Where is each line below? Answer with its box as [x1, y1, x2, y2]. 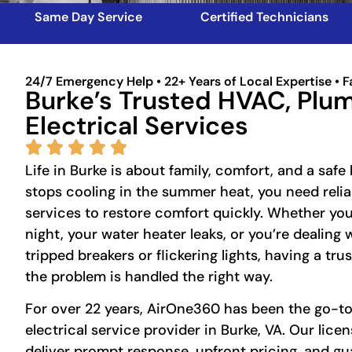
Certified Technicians [200, 9, 328, 25]
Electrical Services [25, 109, 248, 142]
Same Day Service [34, 9, 142, 25]
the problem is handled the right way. [25, 267, 273, 286]
